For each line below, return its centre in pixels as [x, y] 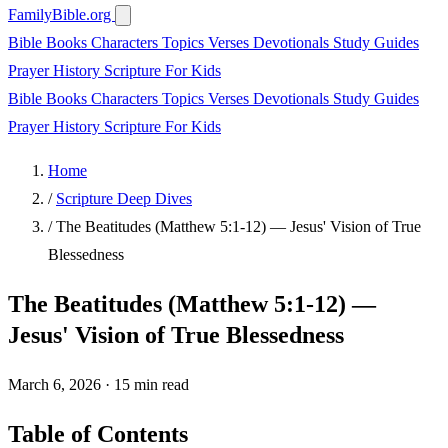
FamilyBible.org [61, 14]
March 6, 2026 [54, 384]
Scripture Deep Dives [124, 198]
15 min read [151, 384]
